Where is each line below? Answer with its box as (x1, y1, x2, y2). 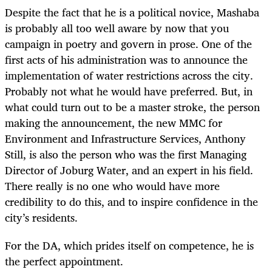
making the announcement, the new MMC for (5, 114, 222, 132)
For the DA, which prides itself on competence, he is (5, 236, 254, 255)
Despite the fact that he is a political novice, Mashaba (5, 3, 259, 22)
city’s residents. (5, 208, 78, 227)
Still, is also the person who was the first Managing (5, 145, 246, 164)
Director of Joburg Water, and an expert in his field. (5, 161, 253, 180)
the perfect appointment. (5, 252, 123, 271)
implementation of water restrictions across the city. (5, 66, 253, 85)
